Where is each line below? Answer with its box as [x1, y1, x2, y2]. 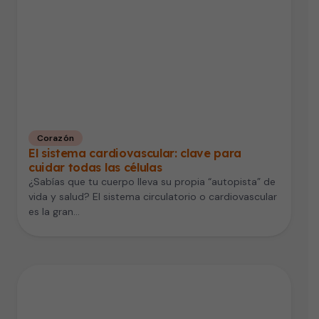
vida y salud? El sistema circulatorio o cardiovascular [28, 190, 277, 204]
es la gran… [28, 205, 80, 219]
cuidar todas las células [28, 160, 162, 175]
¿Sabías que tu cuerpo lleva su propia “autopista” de [28, 175, 276, 189]
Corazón [37, 132, 74, 145]
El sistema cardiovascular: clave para [28, 146, 242, 161]
